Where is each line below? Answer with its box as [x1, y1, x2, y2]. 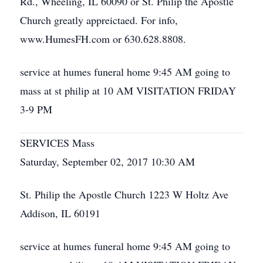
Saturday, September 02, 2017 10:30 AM [20, 154, 195, 168]
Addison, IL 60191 [20, 206, 100, 220]
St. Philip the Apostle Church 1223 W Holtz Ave [20, 187, 228, 201]
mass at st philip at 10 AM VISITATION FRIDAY [20, 83, 236, 97]
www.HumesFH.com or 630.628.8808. [20, 32, 186, 46]
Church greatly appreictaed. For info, [20, 13, 178, 27]
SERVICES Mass [20, 136, 95, 150]
